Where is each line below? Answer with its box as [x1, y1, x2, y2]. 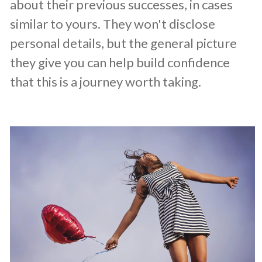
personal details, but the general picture [10, 35, 237, 51]
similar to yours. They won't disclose [10, 15, 215, 32]
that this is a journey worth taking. [10, 73, 201, 89]
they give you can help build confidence [10, 54, 230, 70]
